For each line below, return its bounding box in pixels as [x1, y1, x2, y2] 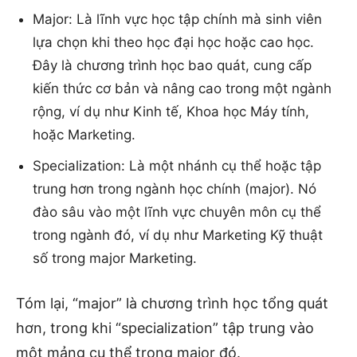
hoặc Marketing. [33, 126, 135, 143]
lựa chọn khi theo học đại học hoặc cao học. [33, 33, 314, 50]
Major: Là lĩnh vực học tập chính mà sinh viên [33, 10, 322, 27]
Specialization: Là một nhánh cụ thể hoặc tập [33, 157, 321, 174]
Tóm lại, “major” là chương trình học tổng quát [16, 294, 328, 312]
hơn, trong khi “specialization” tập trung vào [16, 319, 314, 336]
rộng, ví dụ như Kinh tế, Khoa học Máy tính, [33, 103, 309, 120]
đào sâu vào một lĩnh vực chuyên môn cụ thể [33, 203, 321, 220]
